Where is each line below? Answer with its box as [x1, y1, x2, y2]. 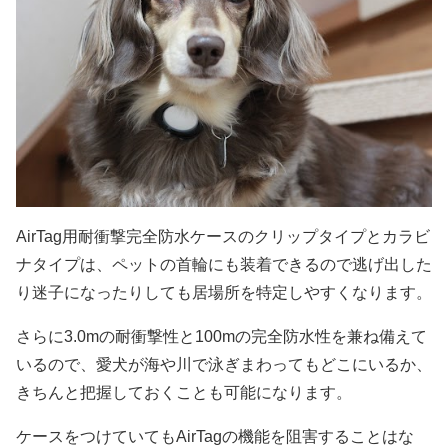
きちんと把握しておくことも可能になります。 [16, 384, 352, 402]
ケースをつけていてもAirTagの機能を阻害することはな [16, 428, 414, 446]
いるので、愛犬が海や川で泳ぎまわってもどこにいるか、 [16, 356, 432, 374]
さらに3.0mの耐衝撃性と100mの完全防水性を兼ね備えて [16, 328, 427, 346]
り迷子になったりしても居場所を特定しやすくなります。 [16, 284, 432, 302]
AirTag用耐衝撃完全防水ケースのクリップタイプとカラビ [16, 228, 430, 246]
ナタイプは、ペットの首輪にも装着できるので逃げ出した [16, 256, 432, 274]
